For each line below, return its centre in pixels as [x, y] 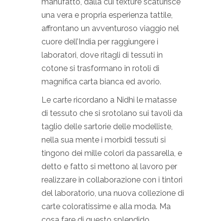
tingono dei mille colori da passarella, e [112, 153]
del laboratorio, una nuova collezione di [113, 193]
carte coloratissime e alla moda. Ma [106, 206]
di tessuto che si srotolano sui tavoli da [112, 113]
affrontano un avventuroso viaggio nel [110, 28]
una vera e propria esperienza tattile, [107, 15]
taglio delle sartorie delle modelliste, [107, 126]
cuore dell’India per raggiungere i [100, 41]
